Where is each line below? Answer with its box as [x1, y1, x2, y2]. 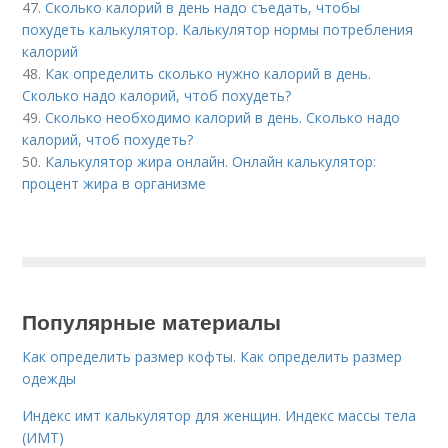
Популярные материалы [22, 305, 282, 336]
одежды [22, 368, 77, 388]
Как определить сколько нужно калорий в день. [45, 63, 372, 83]
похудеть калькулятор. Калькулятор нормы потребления [22, 19, 414, 39]
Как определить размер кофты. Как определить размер [22, 346, 403, 366]
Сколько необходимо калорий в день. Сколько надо [45, 107, 401, 127]
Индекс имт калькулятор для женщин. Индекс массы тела [22, 405, 417, 425]
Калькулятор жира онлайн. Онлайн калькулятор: [45, 151, 377, 171]
